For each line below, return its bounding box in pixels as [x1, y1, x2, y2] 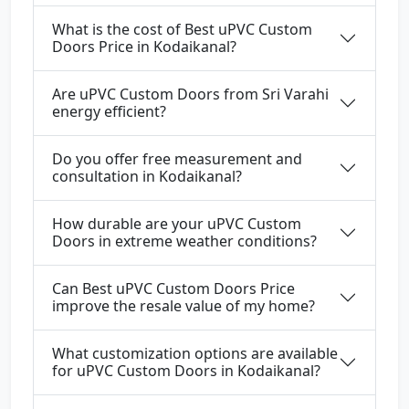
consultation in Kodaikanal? [52, 166, 242, 187]
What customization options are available [52, 343, 338, 364]
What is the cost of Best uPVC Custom [52, 19, 312, 40]
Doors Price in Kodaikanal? [52, 37, 236, 58]
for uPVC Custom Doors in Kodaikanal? [52, 361, 320, 382]
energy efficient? [52, 101, 166, 122]
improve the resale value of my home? [52, 296, 315, 317]
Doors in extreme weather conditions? [52, 231, 317, 252]
